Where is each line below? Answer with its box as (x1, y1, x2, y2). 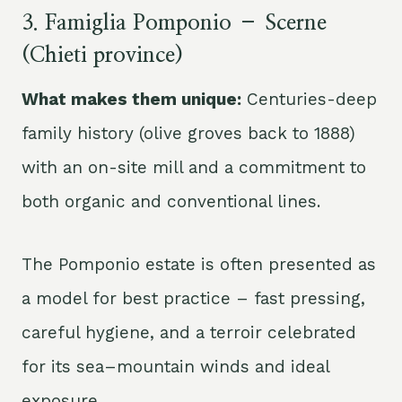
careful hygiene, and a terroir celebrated (22, 322, 356, 344)
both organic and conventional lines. (22, 191, 320, 213)
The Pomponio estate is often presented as (22, 254, 376, 275)
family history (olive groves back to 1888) (22, 123, 355, 144)
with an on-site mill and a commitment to (22, 157, 366, 179)
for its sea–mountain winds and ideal (22, 356, 329, 378)
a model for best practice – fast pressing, (22, 288, 365, 310)
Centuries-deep (241, 89, 377, 110)
